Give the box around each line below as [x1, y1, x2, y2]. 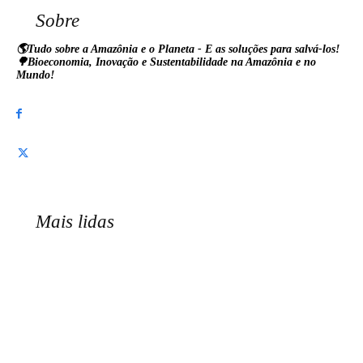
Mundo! [16, 69, 54, 81]
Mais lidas [36, 211, 114, 232]
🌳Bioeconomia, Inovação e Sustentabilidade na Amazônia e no [16, 56, 316, 68]
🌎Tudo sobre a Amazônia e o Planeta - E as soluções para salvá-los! [16, 43, 340, 55]
